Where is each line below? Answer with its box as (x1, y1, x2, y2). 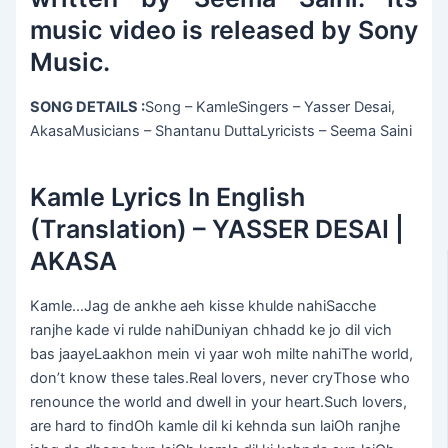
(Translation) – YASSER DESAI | (30, 213, 405, 244)
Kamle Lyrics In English (30, 181, 306, 212)
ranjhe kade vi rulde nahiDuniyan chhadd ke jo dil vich (30, 321, 393, 340)
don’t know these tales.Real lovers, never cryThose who (30, 369, 411, 388)
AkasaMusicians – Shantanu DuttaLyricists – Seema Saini (30, 122, 413, 141)
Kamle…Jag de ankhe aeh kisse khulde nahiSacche (30, 297, 377, 316)
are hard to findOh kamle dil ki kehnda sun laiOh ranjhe (30, 417, 401, 436)
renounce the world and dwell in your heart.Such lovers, (30, 393, 408, 412)
